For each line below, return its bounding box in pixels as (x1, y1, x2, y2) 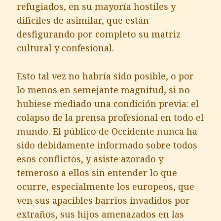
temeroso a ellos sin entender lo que (17, 166, 178, 179)
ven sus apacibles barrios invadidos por (17, 194, 190, 206)
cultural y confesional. (17, 41, 114, 54)
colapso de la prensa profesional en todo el (17, 111, 204, 123)
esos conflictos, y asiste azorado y (17, 152, 164, 165)
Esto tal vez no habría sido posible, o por (17, 70, 194, 82)
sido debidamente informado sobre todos (17, 139, 198, 151)
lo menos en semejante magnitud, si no (17, 83, 190, 96)
